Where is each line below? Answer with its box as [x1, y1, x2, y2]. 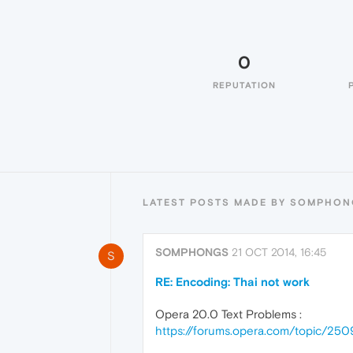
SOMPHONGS [155, 246, 229, 258]
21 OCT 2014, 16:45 [232, 246, 326, 258]
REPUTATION [213, 80, 276, 90]
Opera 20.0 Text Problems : [155, 307, 302, 321]
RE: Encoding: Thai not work [155, 275, 310, 288]
